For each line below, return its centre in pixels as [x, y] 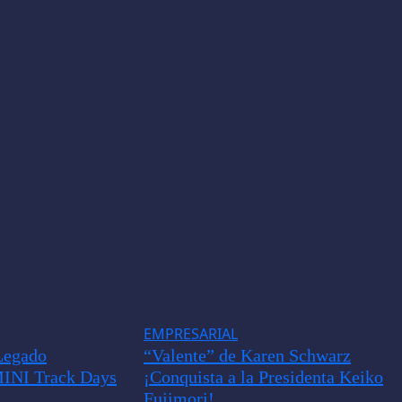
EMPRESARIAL [190, 333]
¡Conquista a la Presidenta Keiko [263, 376]
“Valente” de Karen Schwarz [247, 355]
